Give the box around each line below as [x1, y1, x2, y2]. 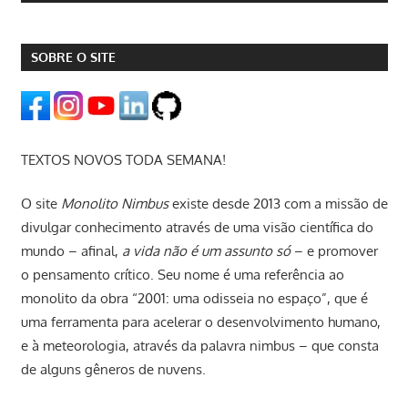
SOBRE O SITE [30, 49, 116, 66]
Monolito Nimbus [60, 195, 168, 213]
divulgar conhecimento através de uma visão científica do [20, 219, 373, 237]
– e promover [290, 242, 378, 260]
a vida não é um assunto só [121, 242, 291, 260]
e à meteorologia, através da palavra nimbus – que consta [20, 337, 379, 355]
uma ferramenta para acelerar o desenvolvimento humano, [20, 313, 381, 331]
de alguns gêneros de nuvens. [20, 361, 206, 379]
